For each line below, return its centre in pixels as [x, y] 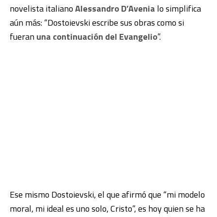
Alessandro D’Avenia [115, 8]
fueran [23, 36]
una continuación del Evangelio [97, 36]
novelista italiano [42, 8]
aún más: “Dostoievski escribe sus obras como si [97, 22]
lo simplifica [178, 8]
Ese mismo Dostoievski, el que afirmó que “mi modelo [107, 194]
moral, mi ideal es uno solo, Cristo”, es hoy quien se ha [107, 208]
